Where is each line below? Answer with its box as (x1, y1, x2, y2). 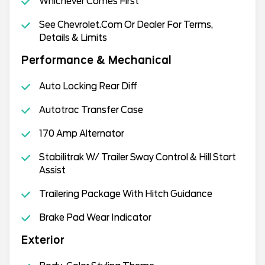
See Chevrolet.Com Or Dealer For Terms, (38, 19, 213, 30)
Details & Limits (38, 32, 107, 43)
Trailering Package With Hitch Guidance (38, 188, 212, 199)
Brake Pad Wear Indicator (38, 212, 151, 223)
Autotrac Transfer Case (38, 104, 143, 115)
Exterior (21, 234, 64, 246)
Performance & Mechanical (21, 54, 172, 66)
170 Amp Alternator (38, 128, 124, 139)
